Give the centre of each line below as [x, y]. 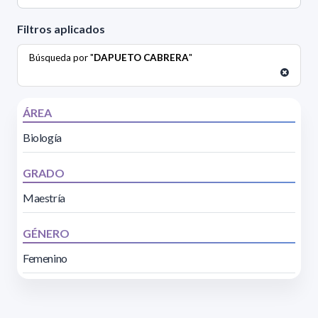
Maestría [44, 198]
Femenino [45, 258]
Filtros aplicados [61, 29]
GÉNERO [46, 234]
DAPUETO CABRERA [141, 58]
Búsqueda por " [61, 58]
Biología [42, 138]
